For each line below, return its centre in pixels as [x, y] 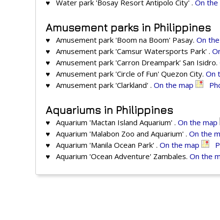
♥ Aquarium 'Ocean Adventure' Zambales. [118, 156]
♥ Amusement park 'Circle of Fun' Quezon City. [126, 74]
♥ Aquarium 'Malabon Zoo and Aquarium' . [117, 134]
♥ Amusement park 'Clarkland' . [100, 85]
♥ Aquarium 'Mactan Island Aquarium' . [112, 123]
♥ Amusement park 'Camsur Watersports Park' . [129, 51]
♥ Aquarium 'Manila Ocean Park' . [103, 145]
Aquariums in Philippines [109, 110]
